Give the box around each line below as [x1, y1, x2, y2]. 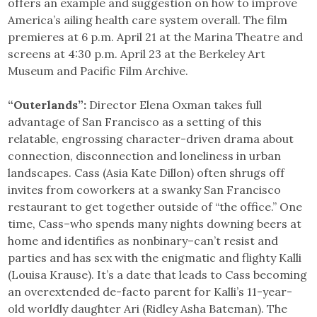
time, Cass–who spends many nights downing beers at [8, 216, 302, 231]
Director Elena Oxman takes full [86, 97, 263, 112]
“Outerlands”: [8, 97, 87, 112]
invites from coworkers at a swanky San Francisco [8, 182, 282, 197]
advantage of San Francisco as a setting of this [8, 114, 263, 129]
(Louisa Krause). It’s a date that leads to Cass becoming [8, 267, 308, 282]
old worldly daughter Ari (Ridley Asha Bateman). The [8, 301, 288, 316]
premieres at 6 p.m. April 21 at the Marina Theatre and [8, 29, 304, 44]
